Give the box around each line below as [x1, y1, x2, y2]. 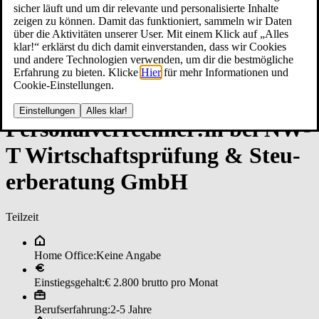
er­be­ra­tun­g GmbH [6, 169, 188, 195]
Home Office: [34, 249, 96, 261]
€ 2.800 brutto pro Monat [105, 276, 218, 288]
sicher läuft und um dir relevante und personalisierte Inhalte [14, 1, 278, 14]
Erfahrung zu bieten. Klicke [14, 66, 141, 78]
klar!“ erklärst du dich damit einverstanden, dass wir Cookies [14, 40, 286, 53]
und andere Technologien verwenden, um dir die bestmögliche [14, 53, 293, 66]
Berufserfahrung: [34, 303, 110, 315]
